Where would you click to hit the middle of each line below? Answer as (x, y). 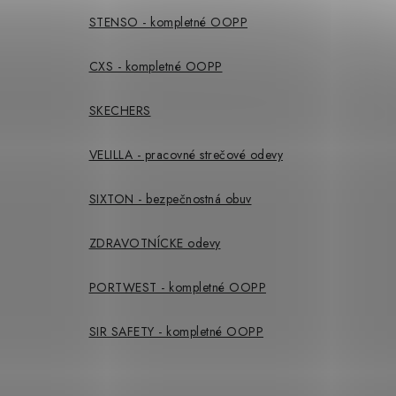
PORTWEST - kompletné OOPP (177, 287)
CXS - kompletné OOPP (156, 66)
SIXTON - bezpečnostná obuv (170, 198)
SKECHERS (120, 110)
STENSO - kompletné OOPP (168, 22)
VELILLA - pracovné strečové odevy (186, 154)
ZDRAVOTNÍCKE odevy (155, 243)
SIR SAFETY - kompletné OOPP (176, 331)
